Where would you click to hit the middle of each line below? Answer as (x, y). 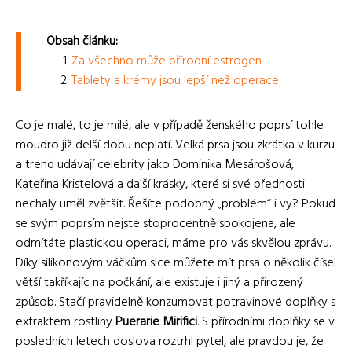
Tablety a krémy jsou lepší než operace (175, 81)
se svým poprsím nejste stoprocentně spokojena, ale (156, 224)
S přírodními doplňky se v (267, 323)
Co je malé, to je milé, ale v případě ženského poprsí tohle (170, 126)
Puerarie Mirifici (156, 323)
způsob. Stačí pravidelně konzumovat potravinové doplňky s (176, 303)
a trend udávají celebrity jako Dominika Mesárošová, (155, 165)
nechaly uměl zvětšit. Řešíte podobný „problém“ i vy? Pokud (176, 205)
